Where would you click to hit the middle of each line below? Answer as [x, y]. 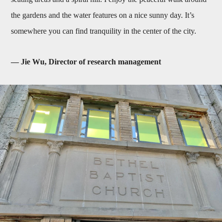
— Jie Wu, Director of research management [86, 62]
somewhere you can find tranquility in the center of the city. [104, 31]
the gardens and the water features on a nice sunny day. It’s [103, 15]
